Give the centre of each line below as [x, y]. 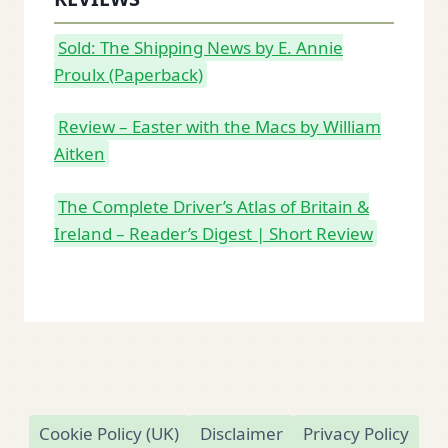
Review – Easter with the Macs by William [219, 127]
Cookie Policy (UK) [109, 433]
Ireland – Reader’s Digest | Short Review [213, 233]
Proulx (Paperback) [128, 74]
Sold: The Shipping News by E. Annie [200, 47]
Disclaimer [241, 433]
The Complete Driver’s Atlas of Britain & [213, 206]
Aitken [79, 154]
